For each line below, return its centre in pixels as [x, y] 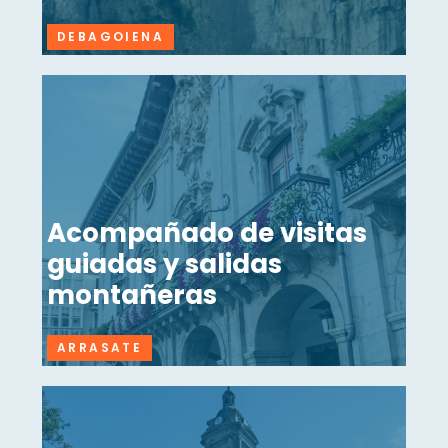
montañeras [132, 295]
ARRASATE [100, 348]
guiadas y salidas [164, 264]
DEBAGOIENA [110, 37]
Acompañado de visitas [207, 233]
